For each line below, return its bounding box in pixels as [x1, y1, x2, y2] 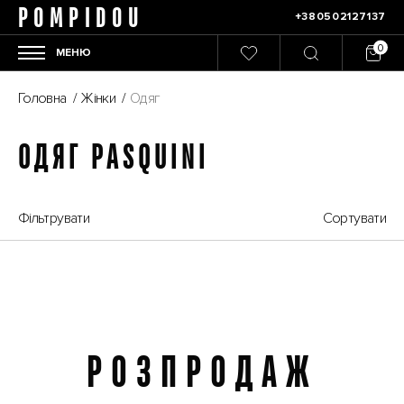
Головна [18, 89, 67, 108]
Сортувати [322, 209, 386, 228]
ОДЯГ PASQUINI [18, 135, 210, 178]
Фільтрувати [18, 209, 89, 228]
